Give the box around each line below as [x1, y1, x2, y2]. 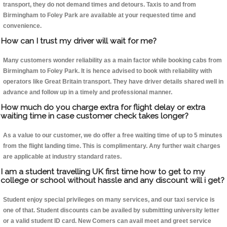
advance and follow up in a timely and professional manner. [3, 89, 172, 96]
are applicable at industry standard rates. [3, 153, 122, 161]
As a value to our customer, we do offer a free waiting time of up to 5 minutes [3, 132, 222, 139]
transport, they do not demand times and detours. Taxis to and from [3, 1, 196, 9]
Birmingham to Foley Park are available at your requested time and [3, 12, 196, 19]
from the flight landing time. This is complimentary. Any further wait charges [3, 142, 220, 150]
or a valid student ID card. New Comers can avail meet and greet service [3, 217, 211, 225]
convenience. [3, 22, 42, 30]
